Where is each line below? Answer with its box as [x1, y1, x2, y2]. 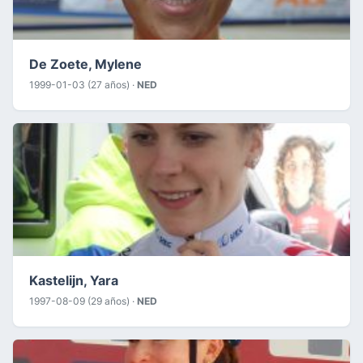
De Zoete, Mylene [29, 55, 142, 72]
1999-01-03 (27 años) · [29, 78, 137, 91]
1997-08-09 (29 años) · [29, 294, 137, 307]
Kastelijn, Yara [29, 271, 118, 288]
